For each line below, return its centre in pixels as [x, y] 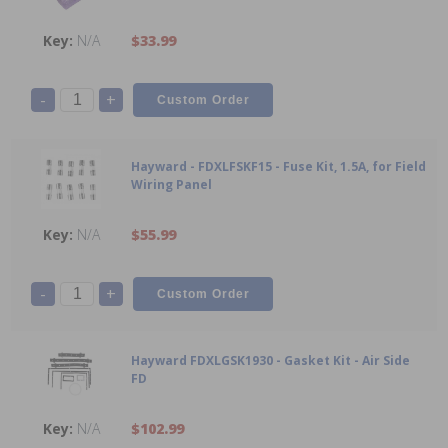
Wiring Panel [171, 185]
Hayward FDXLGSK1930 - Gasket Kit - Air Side [270, 361]
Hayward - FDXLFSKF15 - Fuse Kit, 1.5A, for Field [278, 167]
